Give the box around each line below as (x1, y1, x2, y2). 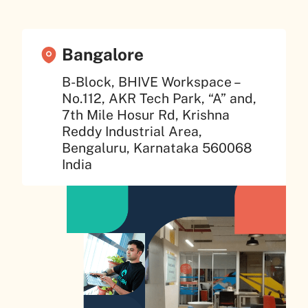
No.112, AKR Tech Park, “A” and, (61, 90, 256, 106)
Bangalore (61, 45, 144, 65)
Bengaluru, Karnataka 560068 (61, 140, 252, 155)
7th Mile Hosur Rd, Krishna (61, 107, 230, 122)
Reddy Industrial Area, (61, 123, 202, 139)
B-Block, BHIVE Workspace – (61, 74, 239, 89)
